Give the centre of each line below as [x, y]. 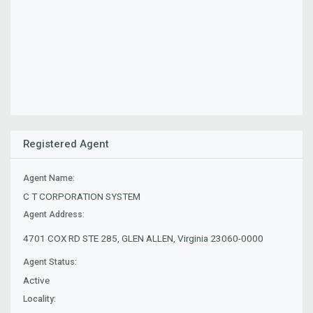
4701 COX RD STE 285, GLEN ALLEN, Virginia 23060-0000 [144, 239]
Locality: [40, 299]
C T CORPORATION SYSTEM [82, 197]
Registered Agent [66, 144]
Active [37, 281]
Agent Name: [49, 178]
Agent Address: [54, 215]
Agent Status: [50, 262]
